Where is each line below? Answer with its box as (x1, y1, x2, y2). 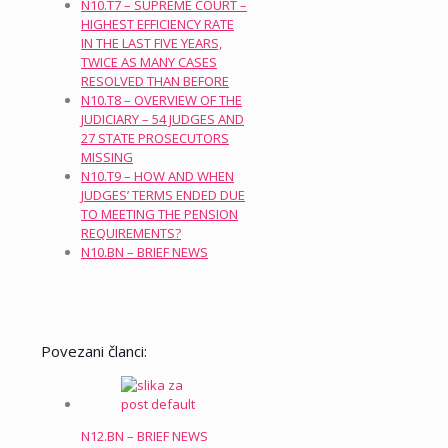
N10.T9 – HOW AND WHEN (81, 166, 234, 185)
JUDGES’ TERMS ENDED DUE (81, 185, 245, 204)
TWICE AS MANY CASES (81, 52, 217, 71)
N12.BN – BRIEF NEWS (81, 426, 208, 445)
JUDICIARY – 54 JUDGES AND (81, 109, 244, 128)
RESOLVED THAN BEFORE (81, 71, 229, 90)
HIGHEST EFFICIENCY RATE (81, 14, 234, 33)
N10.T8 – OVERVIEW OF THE (81, 90, 242, 109)
